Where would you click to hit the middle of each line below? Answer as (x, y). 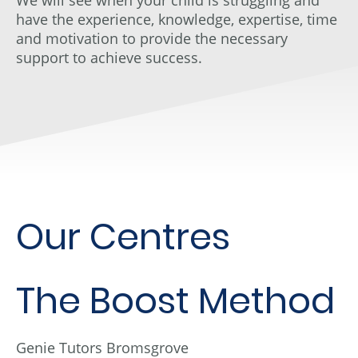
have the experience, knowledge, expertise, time (177, 19)
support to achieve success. (109, 57)
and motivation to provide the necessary (152, 38)
